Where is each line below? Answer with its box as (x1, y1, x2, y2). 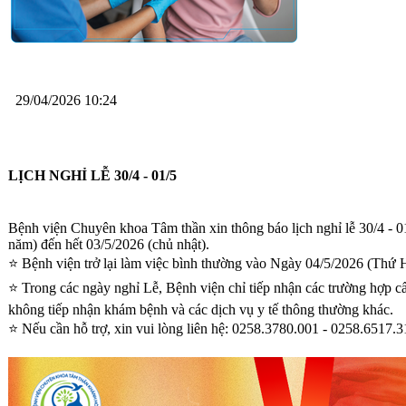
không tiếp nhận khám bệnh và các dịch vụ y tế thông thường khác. (8, 301, 393, 317)
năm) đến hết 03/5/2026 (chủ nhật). (8, 236, 209, 252)
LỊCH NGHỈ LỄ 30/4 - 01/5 (8, 167, 177, 183)
